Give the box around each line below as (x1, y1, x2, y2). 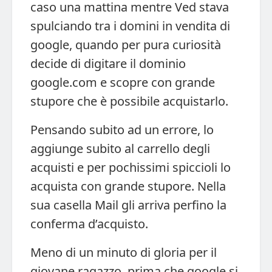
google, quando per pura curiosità (30, 36, 221, 53)
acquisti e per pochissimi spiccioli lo (30, 158, 231, 175)
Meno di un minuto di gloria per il (30, 243, 217, 260)
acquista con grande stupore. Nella (30, 177, 226, 194)
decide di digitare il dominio (30, 55, 186, 72)
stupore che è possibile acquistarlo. (30, 92, 228, 109)
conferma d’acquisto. (30, 215, 148, 232)
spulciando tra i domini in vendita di (30, 17, 230, 34)
